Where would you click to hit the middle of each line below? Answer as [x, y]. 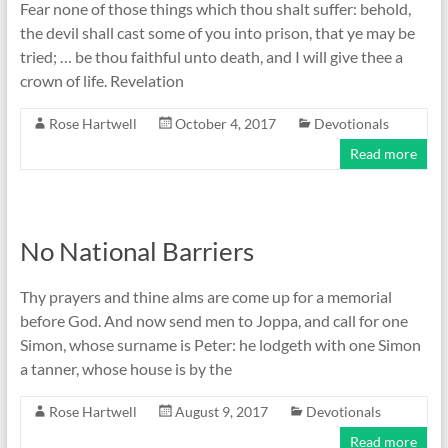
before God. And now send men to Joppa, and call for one [213, 321]
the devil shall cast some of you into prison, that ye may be [217, 33]
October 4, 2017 [225, 124]
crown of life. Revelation [101, 81]
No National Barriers [136, 251]
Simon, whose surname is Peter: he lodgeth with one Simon [220, 345]
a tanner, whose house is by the [125, 369]
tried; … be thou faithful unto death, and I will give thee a [211, 57]
